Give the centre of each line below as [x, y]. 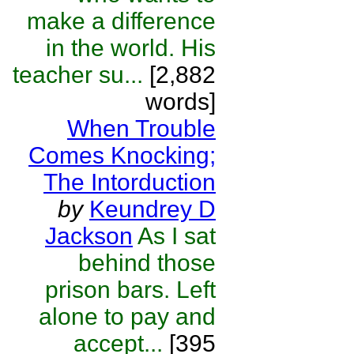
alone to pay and [127, 316]
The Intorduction [130, 182]
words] [181, 102]
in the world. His [131, 48]
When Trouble [141, 128]
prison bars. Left [130, 290]
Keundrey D [153, 209]
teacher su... [78, 75]
